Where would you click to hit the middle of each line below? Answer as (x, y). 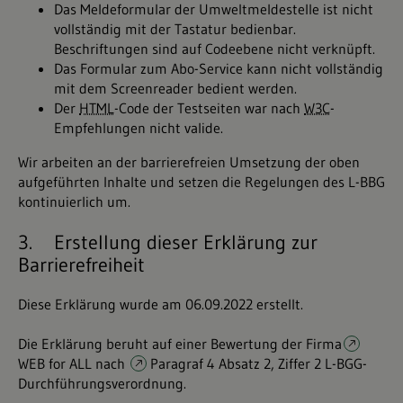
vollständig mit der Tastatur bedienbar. (175, 29)
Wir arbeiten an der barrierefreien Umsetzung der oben (189, 162)
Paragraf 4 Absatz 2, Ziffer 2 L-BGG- (259, 363)
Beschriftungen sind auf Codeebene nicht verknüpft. (215, 49)
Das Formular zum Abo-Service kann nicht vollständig (219, 68)
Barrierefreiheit (81, 265)
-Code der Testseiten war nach (209, 108)
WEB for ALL (55, 363)
